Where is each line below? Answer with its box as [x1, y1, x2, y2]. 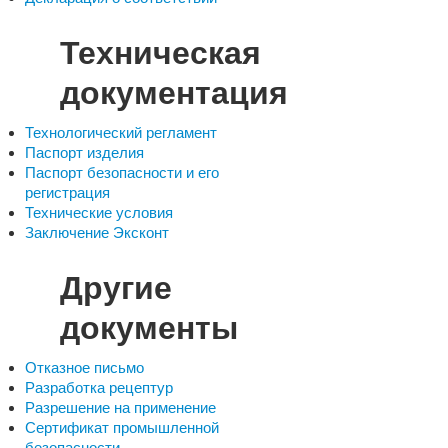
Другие [60, 270, 172, 306]
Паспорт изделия [25, 144, 144, 161]
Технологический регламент [25, 124, 217, 141]
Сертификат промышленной [25, 419, 219, 436]
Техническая [60, 35, 261, 71]
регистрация [25, 184, 110, 201]
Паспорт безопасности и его [25, 164, 219, 181]
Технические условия [25, 204, 173, 221]
